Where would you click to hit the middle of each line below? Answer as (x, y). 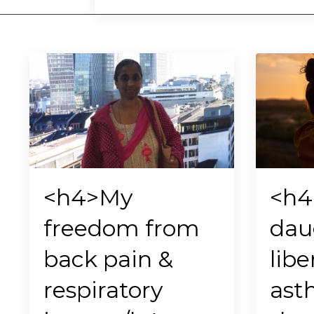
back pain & (108, 259)
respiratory (103, 290)
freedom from (122, 228)
